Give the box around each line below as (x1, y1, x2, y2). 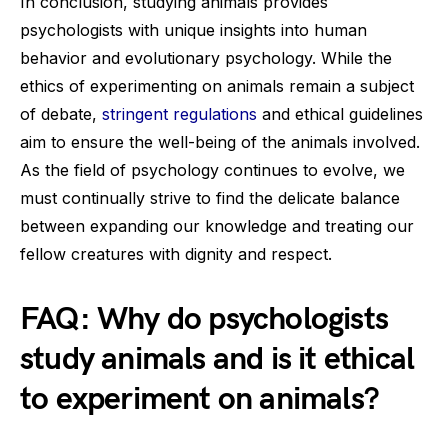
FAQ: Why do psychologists (20, 300, 389, 339)
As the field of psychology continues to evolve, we (20, 160, 405, 180)
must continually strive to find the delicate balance (20, 188, 400, 208)
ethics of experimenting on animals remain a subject (20, 76, 414, 96)
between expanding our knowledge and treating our (20, 216, 414, 236)
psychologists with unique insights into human (20, 20, 367, 40)
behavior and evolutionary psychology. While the (20, 48, 392, 68)
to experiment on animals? (20, 380, 380, 419)
